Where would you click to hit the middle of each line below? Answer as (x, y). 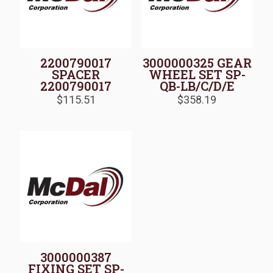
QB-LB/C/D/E (197, 86)
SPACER (76, 74)
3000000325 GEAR (197, 62)
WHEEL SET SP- (197, 74)
